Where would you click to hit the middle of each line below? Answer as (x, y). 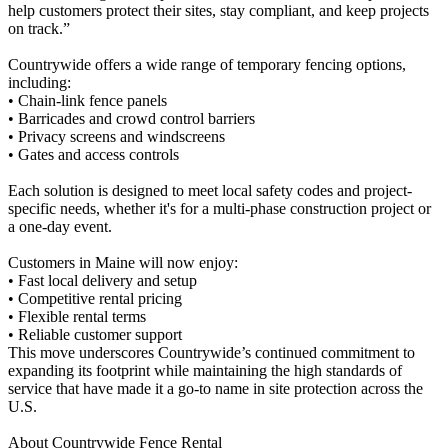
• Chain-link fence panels (87, 100)
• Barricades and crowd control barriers (131, 118)
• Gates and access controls (93, 154)
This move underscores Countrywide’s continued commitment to (211, 352)
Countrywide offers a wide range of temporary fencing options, (207, 64)
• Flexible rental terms (77, 316)
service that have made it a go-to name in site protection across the (215, 388)
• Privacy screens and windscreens (116, 136)
